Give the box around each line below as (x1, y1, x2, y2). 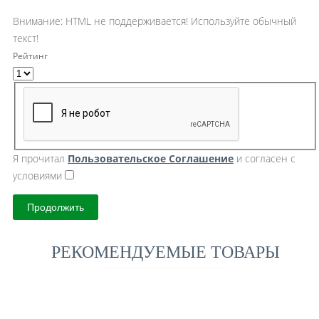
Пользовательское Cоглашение (68, 151, 234, 165)
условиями (13, 168, 65, 182)
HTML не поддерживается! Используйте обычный (63, 14, 296, 28)
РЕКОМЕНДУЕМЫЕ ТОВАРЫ (51, 242, 280, 261)
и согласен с (234, 151, 296, 165)
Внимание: (13, 14, 63, 28)
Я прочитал (13, 151, 68, 165)
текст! (13, 31, 38, 45)
